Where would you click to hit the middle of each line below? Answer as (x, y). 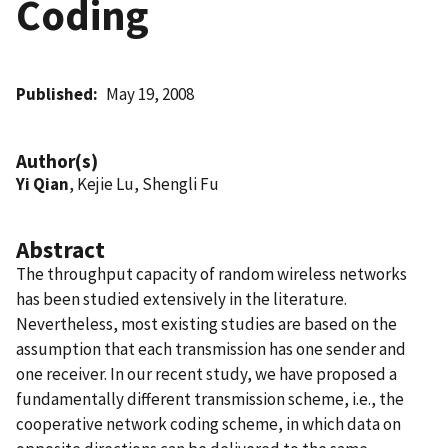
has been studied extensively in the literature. (181, 298)
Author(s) (57, 160)
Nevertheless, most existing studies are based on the (206, 323)
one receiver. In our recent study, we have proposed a (206, 373)
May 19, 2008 (150, 93)
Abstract (60, 249)
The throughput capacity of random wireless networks (211, 273)
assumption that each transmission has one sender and (211, 348)
